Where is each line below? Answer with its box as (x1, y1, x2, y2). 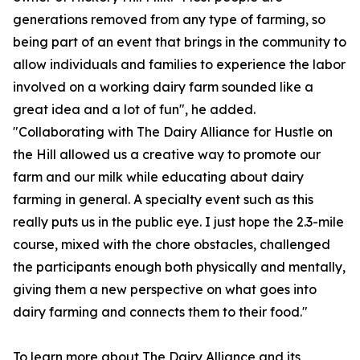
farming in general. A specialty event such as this (13, 191, 313, 208)
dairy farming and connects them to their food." (13, 304, 308, 321)
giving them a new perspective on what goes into (13, 281, 317, 298)
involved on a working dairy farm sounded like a (13, 79, 313, 96)
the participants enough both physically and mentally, (13, 259, 346, 276)
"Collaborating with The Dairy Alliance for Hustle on (13, 124, 333, 141)
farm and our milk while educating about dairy (13, 169, 304, 186)
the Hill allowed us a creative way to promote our (13, 146, 321, 163)
